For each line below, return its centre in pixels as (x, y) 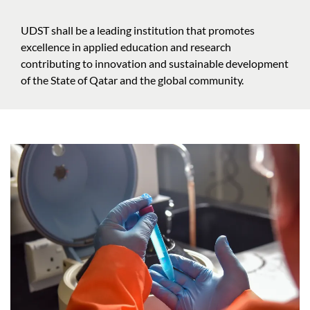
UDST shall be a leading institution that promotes (138, 30)
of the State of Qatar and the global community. (132, 80)
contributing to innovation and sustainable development (155, 64)
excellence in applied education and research (126, 47)
